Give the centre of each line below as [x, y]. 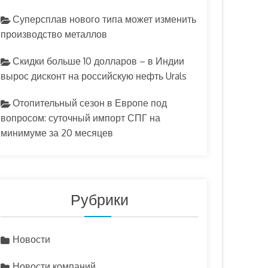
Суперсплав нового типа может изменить [104, 19]
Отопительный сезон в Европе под [90, 103]
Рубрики [99, 199]
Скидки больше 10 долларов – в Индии [98, 61]
